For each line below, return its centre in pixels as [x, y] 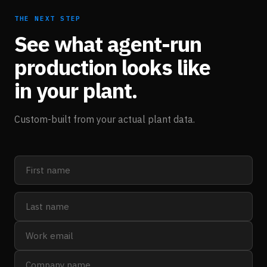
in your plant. [76, 91]
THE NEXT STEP [48, 19]
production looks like [112, 67]
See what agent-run [108, 44]
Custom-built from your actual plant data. [105, 119]
